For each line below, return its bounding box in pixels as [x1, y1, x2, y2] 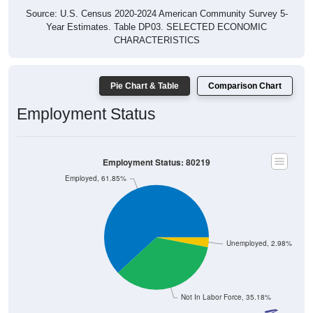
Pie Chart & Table [110, 80, 179, 91]
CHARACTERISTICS [113, 34, 200, 45]
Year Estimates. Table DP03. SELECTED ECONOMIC [46, 21, 267, 32]
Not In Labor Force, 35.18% [180, 292, 271, 302]
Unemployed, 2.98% [226, 238, 292, 248]
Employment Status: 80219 [103, 156, 210, 168]
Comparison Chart [208, 80, 282, 91]
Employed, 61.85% [65, 173, 127, 183]
